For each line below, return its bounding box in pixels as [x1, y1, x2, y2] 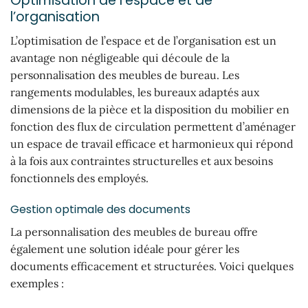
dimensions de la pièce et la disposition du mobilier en [10, 102, 289, 116]
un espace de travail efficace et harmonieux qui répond [10, 136, 294, 151]
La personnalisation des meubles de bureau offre [10, 225, 258, 239]
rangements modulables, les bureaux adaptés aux [10, 85, 259, 99]
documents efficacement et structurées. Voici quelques [10, 259, 294, 274]
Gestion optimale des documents [10, 201, 190, 218]
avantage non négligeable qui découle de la [10, 50, 230, 65]
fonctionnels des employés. [10, 170, 148, 185]
